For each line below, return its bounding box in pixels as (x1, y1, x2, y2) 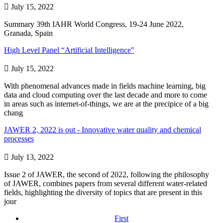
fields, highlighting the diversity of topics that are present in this (4, 188, 202, 197)
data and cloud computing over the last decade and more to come (4, 90, 207, 99)
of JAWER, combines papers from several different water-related (4, 179, 207, 188)
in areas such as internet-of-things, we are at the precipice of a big (4, 99, 209, 108)
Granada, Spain (4, 28, 53, 37)
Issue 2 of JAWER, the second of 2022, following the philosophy (4, 170, 209, 179)
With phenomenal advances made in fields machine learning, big (4, 81, 206, 90)
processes (4, 134, 34, 143)
